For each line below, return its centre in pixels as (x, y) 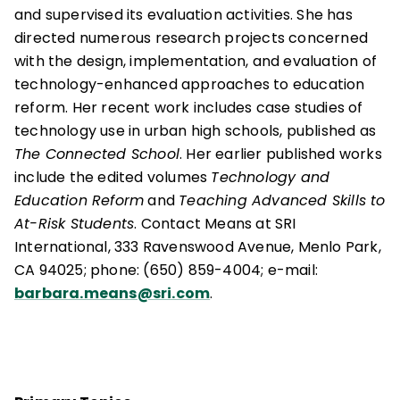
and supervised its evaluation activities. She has (183, 15)
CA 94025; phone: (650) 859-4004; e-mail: (167, 270)
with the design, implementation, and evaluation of (196, 61)
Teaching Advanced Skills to (282, 200)
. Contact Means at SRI (215, 224)
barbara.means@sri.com (112, 293)
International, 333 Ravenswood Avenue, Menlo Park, (198, 247)
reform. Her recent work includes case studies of (189, 108)
